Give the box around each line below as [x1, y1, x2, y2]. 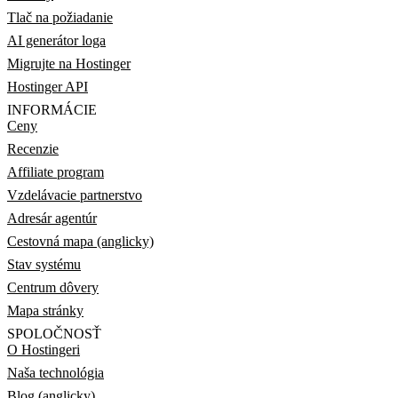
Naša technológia [7, 365, 104, 380]
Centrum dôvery [7, 280, 99, 295]
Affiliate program [7, 164, 104, 179]
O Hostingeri [7, 342, 80, 357]
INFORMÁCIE [7, 102, 97, 117]
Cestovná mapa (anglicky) [7, 234, 154, 249]
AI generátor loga [7, 33, 106, 48]
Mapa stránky [7, 303, 84, 318]
